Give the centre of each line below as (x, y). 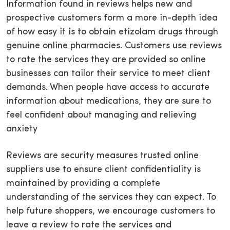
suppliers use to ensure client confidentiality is (103, 170)
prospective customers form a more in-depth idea (112, 18)
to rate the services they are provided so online (106, 60)
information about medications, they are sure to (109, 102)
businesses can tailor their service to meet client (108, 74)
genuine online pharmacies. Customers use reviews (114, 46)
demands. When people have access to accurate (108, 88)
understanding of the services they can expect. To (111, 198)
